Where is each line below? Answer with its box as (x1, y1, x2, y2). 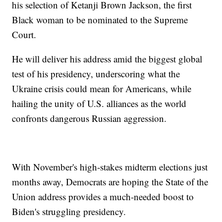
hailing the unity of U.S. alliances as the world (12, 97, 187, 110)
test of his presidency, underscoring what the (12, 67, 180, 80)
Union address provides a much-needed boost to (12, 190, 194, 203)
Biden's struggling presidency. (12, 205, 126, 218)
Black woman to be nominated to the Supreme (12, 13, 188, 26)
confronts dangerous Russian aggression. (12, 111, 167, 124)
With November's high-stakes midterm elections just (12, 160, 208, 173)
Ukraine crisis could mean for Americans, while (12, 82, 192, 95)
